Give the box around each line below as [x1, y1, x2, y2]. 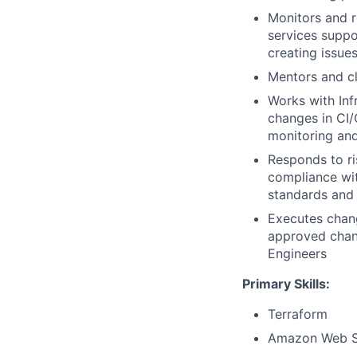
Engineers [268, 245, 327, 261]
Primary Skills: [242, 276, 330, 292]
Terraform [268, 306, 328, 322]
